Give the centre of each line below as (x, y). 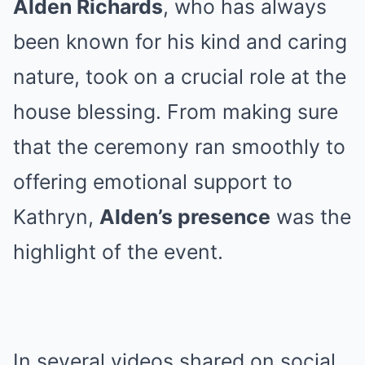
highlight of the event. (118, 251)
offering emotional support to (153, 181)
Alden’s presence (185, 216)
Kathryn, (56, 216)
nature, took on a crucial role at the (180, 76)
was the (311, 216)
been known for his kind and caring (180, 41)
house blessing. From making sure (176, 111)
